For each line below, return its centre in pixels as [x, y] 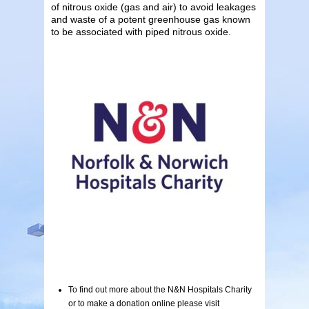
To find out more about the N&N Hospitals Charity [160, 289]
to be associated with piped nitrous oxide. [141, 31]
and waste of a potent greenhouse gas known [151, 19]
